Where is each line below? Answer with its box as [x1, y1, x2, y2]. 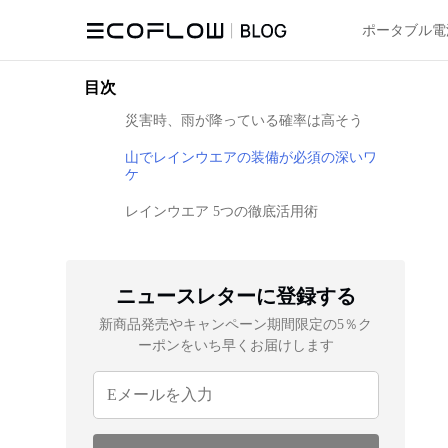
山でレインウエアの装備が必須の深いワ [125, 150, 377, 165]
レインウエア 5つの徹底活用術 [125, 204, 318, 219]
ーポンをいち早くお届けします [137, 338, 334, 353]
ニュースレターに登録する [115, 285, 356, 307]
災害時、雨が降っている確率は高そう [125, 113, 363, 128]
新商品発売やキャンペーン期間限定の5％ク [99, 317, 372, 332]
